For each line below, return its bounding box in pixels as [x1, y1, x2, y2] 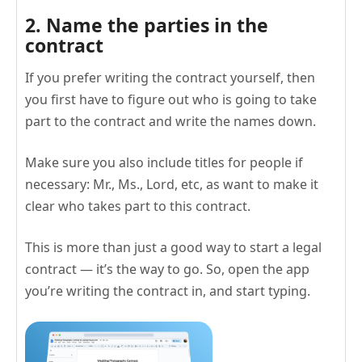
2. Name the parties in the [25, 11, 268, 38]
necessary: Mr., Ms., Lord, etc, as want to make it [25, 175, 318, 193]
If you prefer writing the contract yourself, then [25, 68, 315, 86]
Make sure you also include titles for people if [25, 153, 303, 171]
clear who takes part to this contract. [25, 196, 250, 215]
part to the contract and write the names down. [25, 112, 316, 130]
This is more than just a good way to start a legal [25, 238, 322, 256]
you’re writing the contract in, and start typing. [25, 281, 310, 300]
